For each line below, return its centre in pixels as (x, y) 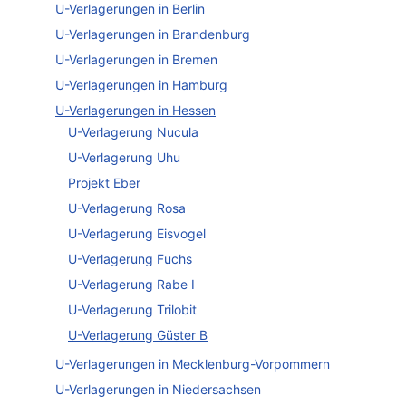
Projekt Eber (104, 183)
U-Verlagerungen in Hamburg (141, 84)
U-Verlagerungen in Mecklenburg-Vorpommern (193, 363)
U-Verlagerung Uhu (124, 158)
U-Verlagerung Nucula (133, 132)
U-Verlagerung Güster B (138, 335)
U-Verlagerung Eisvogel (137, 234)
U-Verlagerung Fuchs (130, 259)
